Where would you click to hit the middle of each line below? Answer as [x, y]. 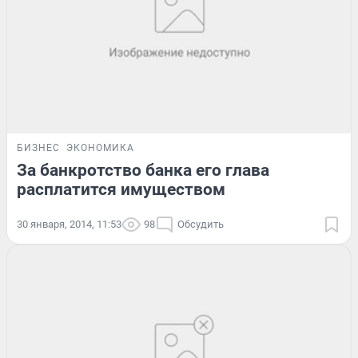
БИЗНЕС [38, 148]
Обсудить [201, 225]
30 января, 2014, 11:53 [69, 225]
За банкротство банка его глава [143, 171]
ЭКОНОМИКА [100, 148]
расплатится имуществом [121, 190]
